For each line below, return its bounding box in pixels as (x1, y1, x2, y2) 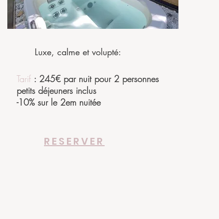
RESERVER (44, 134, 105, 148)
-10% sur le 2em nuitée (17, 96, 101, 108)
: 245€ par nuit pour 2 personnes (34, 73, 159, 85)
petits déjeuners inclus (17, 85, 99, 96)
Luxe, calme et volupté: (35, 46, 121, 58)
